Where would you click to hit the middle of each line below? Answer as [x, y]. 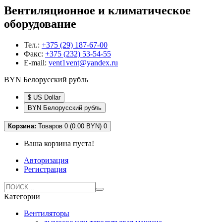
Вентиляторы [47, 213]
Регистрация [45, 169]
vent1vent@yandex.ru [83, 62]
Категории [22, 196]
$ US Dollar [44, 97]
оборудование [40, 24]
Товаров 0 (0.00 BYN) [70, 126]
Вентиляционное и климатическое [97, 10]
